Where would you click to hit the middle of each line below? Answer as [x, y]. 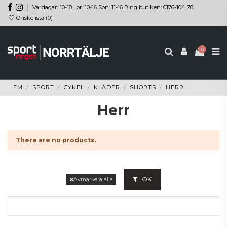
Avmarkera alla [93, 179]
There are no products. [56, 140]
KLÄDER [107, 87]
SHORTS [143, 87]
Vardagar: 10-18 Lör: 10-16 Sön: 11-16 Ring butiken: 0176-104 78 [113, 7]
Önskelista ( [31, 18]
